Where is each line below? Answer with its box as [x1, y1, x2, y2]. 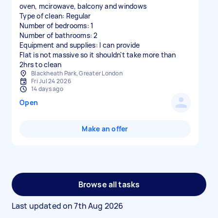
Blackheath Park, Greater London [31, 69, 123, 77]
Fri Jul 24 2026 [31, 77, 71, 85]
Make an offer [82, 124, 128, 133]
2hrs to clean [19, 60, 62, 69]
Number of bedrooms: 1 [19, 21, 94, 30]
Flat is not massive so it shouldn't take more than [19, 50, 176, 59]
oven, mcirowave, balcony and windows [19, 1, 146, 11]
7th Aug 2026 [74, 200, 124, 211]
